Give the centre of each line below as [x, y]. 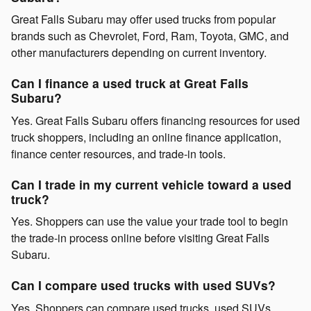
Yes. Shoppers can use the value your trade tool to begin [150, 221]
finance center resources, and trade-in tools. [118, 153]
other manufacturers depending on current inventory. [139, 53]
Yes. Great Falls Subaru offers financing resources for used [155, 120]
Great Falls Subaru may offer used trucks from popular [143, 19]
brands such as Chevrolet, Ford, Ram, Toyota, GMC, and [150, 36]
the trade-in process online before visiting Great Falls [140, 238]
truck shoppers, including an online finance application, [146, 137]
